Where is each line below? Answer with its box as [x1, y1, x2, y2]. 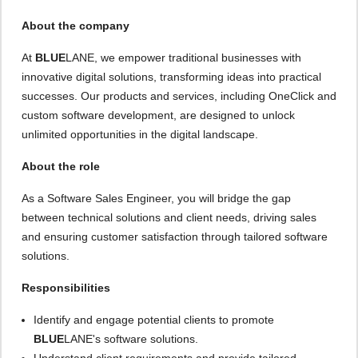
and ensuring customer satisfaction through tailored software [22, 230, 328, 243]
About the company [22, 19, 129, 32]
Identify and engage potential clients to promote [34, 313, 274, 326]
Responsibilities [22, 281, 110, 294]
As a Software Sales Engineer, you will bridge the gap [22, 192, 291, 205]
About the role [22, 160, 100, 173]
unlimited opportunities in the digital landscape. [22, 128, 258, 141]
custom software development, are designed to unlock [22, 109, 295, 121]
